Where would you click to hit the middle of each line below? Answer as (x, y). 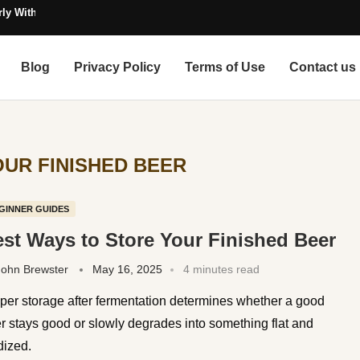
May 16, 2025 (127, 269)
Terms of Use (225, 67)
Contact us (323, 67)
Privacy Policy (118, 67)
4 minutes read (221, 269)
